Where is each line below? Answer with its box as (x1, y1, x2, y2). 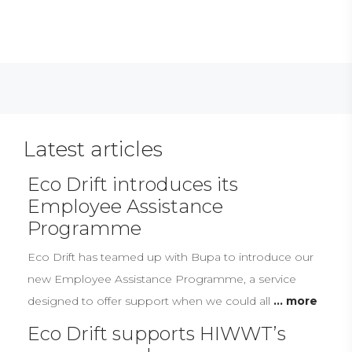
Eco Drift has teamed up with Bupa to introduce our (27, 249, 313, 264)
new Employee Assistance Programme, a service (27, 271, 296, 286)
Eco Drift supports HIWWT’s (27, 321, 286, 345)
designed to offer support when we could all (27, 293, 273, 308)
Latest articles (24, 136, 163, 162)
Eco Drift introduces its (27, 172, 238, 196)
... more (273, 293, 317, 308)
